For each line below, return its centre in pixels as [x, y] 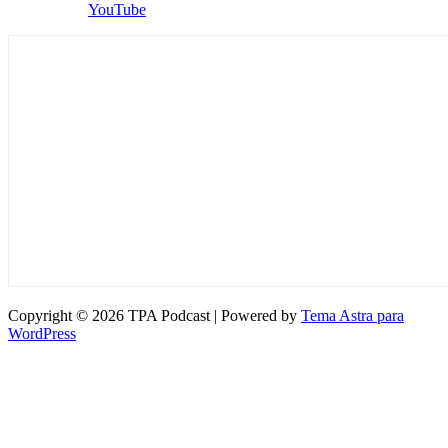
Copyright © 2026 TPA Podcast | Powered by [154, 315]
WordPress [42, 333]
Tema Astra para [352, 315]
